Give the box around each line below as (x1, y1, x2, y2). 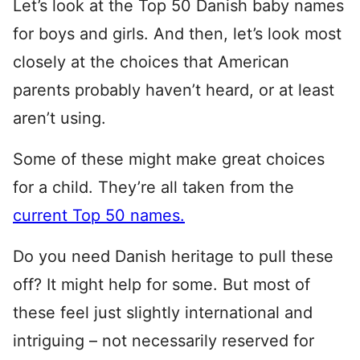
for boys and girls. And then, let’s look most (13, 24, 342, 43)
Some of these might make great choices (13, 149, 325, 169)
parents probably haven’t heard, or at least (13, 80, 334, 100)
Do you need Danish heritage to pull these (13, 247, 333, 266)
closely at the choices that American (13, 52, 289, 72)
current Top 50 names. (13, 206, 185, 225)
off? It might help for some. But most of (13, 275, 310, 294)
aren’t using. (13, 108, 106, 128)
